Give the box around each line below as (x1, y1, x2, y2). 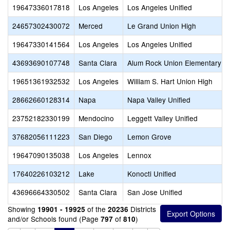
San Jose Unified (127, 187, 182, 197)
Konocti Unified (127, 168, 176, 179)
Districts (128, 204, 156, 214)
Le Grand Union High (127, 21, 196, 31)
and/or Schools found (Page (8, 214, 101, 224)
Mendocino (79, 113, 114, 123)
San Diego (79, 131, 112, 142)
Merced (79, 21, 103, 31)
